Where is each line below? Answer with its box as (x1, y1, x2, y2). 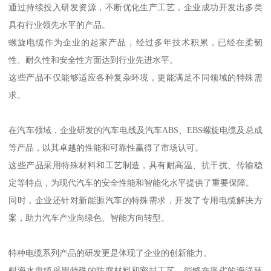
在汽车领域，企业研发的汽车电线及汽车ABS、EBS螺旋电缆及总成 (8, 125, 263, 135)
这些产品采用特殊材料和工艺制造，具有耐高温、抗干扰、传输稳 (8, 160, 263, 171)
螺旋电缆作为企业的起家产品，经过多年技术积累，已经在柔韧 (8, 38, 263, 48)
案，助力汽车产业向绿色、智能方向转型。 (8, 213, 170, 223)
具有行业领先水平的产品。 (8, 20, 111, 30)
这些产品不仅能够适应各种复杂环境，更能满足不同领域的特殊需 (8, 73, 263, 83)
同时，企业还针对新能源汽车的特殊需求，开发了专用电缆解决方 (8, 195, 263, 206)
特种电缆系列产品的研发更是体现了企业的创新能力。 (8, 248, 212, 258)
